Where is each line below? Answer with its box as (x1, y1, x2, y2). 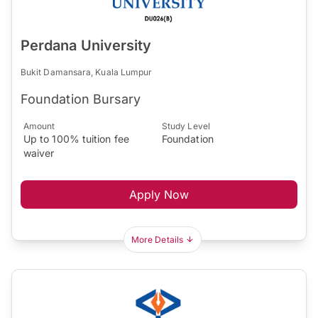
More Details (131, 234, 183, 245)
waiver (23, 147, 55, 159)
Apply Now (128, 187, 190, 202)
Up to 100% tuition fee (23, 133, 129, 145)
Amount (23, 121, 55, 131)
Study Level (162, 121, 210, 131)
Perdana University (21, 37, 152, 54)
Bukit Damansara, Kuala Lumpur (21, 67, 153, 77)
